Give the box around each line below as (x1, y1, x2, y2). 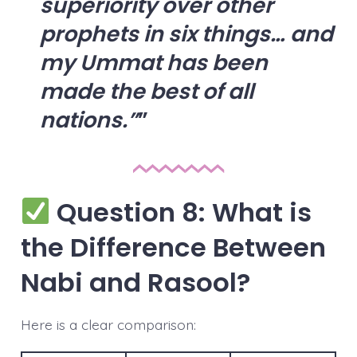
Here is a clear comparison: (20, 315, 196, 333)
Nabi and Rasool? (20, 264, 250, 300)
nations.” (39, 105, 138, 135)
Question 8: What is (50, 194, 312, 230)
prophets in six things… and (39, 19, 333, 49)
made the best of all (39, 76, 253, 107)
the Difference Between (20, 229, 326, 265)
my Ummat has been (39, 48, 268, 78)
